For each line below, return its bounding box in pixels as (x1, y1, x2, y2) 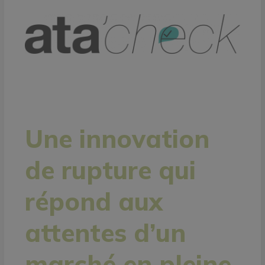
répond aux (24, 186, 163, 218)
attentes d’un (24, 217, 186, 249)
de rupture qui (24, 154, 196, 186)
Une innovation (24, 123, 209, 155)
